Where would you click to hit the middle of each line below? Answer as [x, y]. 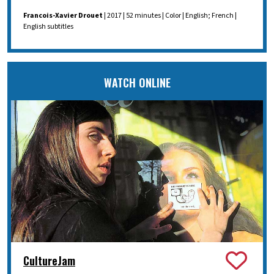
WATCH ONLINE [137, 82]
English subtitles [48, 26]
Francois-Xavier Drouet [63, 15]
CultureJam [49, 261]
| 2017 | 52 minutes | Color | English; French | [170, 15]
